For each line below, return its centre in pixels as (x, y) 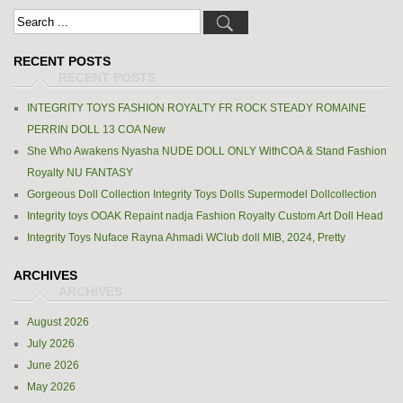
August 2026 (58, 322)
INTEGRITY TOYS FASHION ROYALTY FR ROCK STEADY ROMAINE (197, 108)
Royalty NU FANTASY (80, 173)
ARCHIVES (45, 275)
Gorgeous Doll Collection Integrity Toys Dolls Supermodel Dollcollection (202, 194)
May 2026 (51, 387)
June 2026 (53, 365)
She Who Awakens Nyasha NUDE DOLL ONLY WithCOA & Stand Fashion (207, 151)
